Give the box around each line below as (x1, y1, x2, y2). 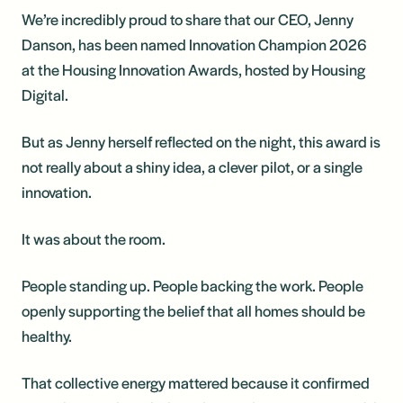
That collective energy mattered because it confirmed (22, 372, 370, 393)
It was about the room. (22, 228, 168, 249)
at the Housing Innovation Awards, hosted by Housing (22, 58, 365, 80)
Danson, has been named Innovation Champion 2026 (22, 33, 367, 55)
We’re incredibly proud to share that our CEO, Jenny (22, 8, 354, 30)
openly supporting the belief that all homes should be (22, 300, 365, 321)
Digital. (22, 84, 71, 105)
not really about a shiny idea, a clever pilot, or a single (22, 156, 363, 177)
